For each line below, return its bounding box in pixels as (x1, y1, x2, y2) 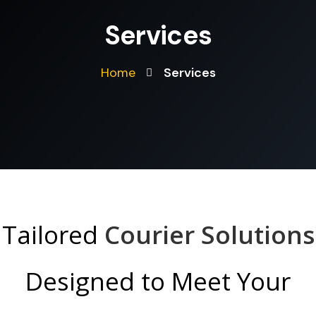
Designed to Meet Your (25, 265, 291, 298)
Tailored (1, 218, 104, 252)
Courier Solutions (104, 218, 315, 252)
